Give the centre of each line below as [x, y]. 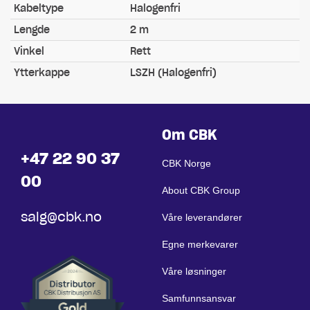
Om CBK [189, 135]
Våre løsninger [194, 271]
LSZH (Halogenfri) [173, 73]
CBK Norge [186, 163]
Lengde [32, 30]
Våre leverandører [202, 217]
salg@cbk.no [61, 217]
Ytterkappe [42, 73]
